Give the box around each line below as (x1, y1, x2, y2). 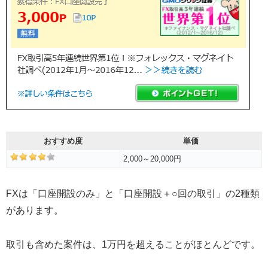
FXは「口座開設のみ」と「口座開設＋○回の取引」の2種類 (6, 188, 260, 199)
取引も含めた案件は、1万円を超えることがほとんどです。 (6, 239, 260, 249)
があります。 (6, 205, 63, 216)
